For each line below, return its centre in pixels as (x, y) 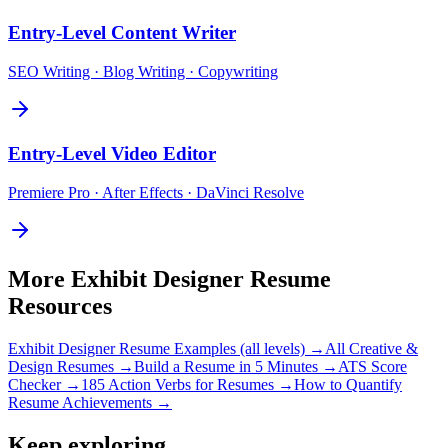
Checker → (44, 384)
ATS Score (372, 366)
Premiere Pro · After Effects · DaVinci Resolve (156, 192)
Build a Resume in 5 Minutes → (236, 366)
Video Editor (163, 154)
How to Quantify (348, 384)
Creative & (383, 348)
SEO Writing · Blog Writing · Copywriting (143, 71)
